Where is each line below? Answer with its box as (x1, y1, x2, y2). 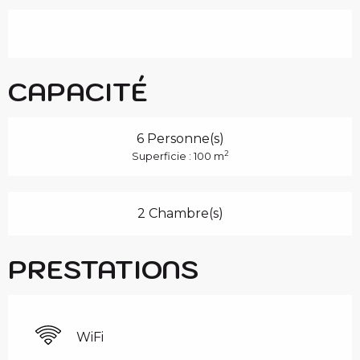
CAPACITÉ (8, 74, 148, 108)
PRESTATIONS (8, 252, 198, 286)
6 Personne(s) (136, 130, 224, 146)
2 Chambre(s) (137, 205, 223, 221)
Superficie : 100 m (131, 149, 224, 162)
